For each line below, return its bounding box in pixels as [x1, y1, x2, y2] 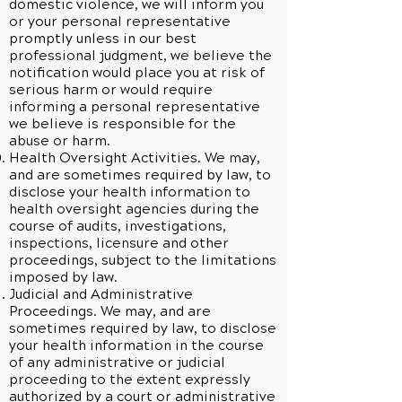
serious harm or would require [9, 82, 213, 98]
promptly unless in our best [9, 31, 197, 47]
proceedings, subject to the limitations [9, 252, 276, 268]
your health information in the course [9, 337, 264, 354]
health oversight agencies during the [9, 201, 259, 217]
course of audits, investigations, [9, 218, 226, 234]
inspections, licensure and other [9, 235, 229, 251]
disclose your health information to [9, 184, 250, 200]
